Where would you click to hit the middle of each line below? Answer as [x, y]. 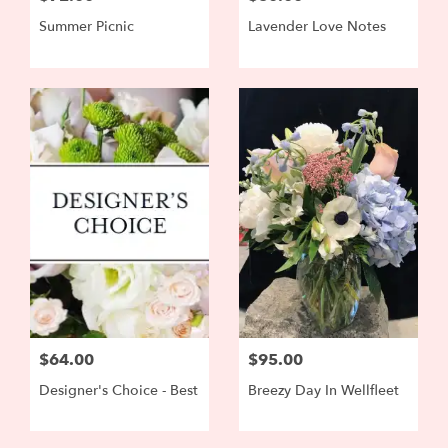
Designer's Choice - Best [118, 390]
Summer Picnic [86, 27]
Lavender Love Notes [317, 27]
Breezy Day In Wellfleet [323, 390]
